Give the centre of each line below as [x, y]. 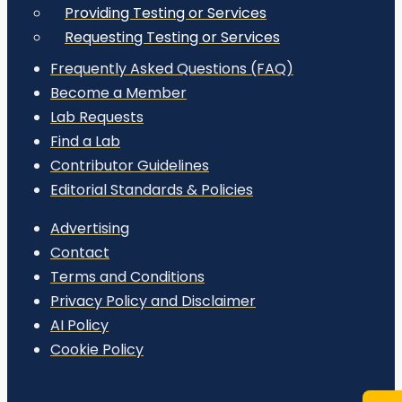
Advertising [90, 228]
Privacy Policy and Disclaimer [153, 301]
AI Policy [79, 325]
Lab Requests [97, 117]
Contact [80, 252]
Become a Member [118, 92]
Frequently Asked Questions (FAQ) [172, 68]
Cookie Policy [97, 349]
